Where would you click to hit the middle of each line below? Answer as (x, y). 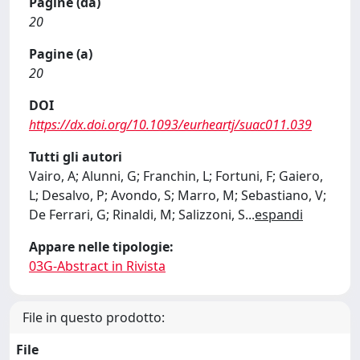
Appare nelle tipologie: (101, 246)
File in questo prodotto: (94, 317)
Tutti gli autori (76, 156)
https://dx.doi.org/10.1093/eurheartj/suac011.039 (170, 124)
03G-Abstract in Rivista (97, 266)
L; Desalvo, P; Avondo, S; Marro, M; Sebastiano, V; (178, 195)
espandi (279, 214)
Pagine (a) (61, 53)
